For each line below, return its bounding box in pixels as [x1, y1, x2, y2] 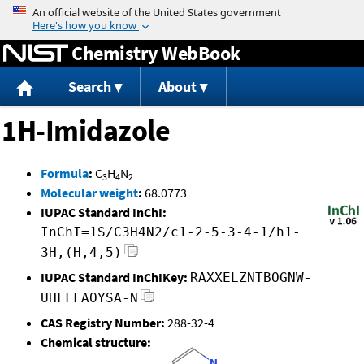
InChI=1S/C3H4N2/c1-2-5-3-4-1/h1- [41, 224, 301, 240]
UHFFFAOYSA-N [41, 290, 138, 306]
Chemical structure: [41, 334, 151, 351]
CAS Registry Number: [41, 314, 165, 331]
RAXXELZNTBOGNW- [190, 270, 312, 286]
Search [67, 77, 111, 97]
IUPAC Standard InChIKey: [41, 269, 188, 286]
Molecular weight [41, 184, 138, 201]
